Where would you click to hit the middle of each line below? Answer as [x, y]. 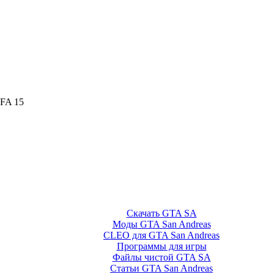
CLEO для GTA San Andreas [161, 235]
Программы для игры [161, 246]
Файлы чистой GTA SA [161, 257]
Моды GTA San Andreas [161, 224]
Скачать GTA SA [161, 213]
